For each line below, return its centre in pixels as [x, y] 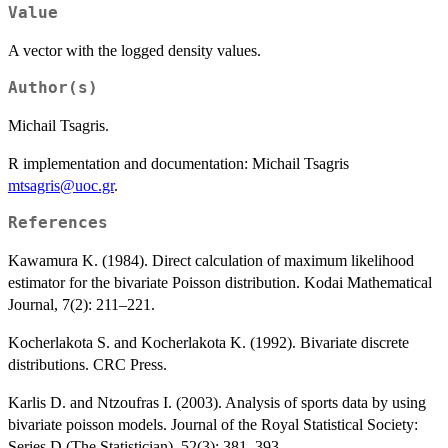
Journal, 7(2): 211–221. [81, 305]
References [58, 223]
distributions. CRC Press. [87, 365]
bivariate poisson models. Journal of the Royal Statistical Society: [213, 425]
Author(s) [53, 88]
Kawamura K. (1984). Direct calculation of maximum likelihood [211, 261]
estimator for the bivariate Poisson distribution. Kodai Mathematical [220, 283]
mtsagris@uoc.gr [61, 186]
